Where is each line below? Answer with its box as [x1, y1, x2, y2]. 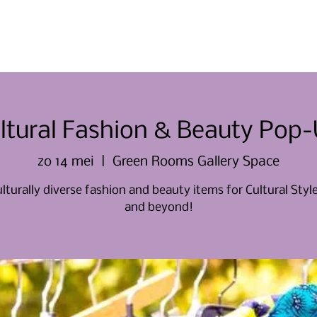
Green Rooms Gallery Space [113, 154, 279, 169]
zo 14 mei [38, 154, 94, 169]
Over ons [225, 30, 267, 41]
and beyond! [124, 200, 193, 214]
